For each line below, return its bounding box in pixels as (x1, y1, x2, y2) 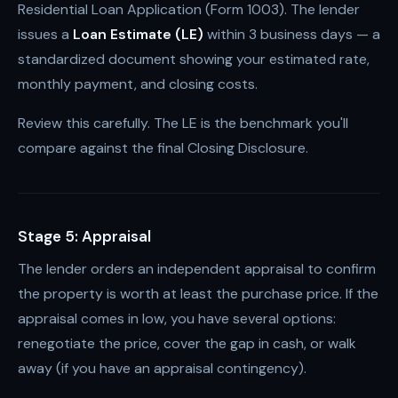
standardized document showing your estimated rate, (18, 50, 370, 68)
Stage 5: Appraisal (18, 227, 151, 246)
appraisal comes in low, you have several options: (18, 309, 336, 328)
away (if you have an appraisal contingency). (18, 359, 306, 378)
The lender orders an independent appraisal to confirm (18, 259, 376, 278)
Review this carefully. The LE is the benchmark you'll (18, 114, 348, 132)
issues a (18, 25, 73, 44)
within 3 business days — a (203, 25, 380, 44)
